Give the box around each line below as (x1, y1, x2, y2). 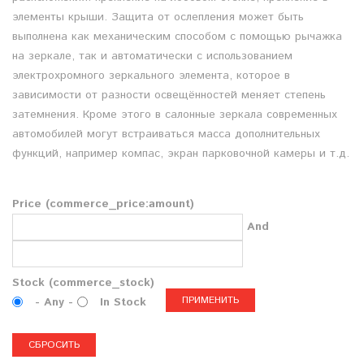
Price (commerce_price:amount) (12, 195, 194, 212)
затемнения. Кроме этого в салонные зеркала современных (12, 106, 337, 123)
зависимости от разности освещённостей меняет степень (12, 86, 326, 103)
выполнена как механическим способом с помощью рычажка (12, 28, 342, 45)
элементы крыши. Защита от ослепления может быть (12, 8, 304, 25)
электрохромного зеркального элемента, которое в (12, 67, 290, 84)
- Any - (35, 293, 77, 310)
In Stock (100, 293, 146, 310)
